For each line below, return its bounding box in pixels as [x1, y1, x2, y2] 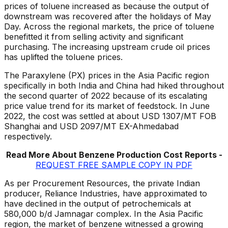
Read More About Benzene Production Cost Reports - [6, 150, 222, 160]
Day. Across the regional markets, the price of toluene [4, 21, 214, 32]
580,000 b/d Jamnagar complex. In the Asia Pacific [4, 209, 203, 219]
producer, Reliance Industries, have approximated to [4, 188, 207, 199]
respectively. [4, 131, 52, 142]
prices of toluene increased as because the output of [4, 1, 209, 12]
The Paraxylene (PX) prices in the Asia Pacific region [4, 70, 209, 81]
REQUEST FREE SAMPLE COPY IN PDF [36, 160, 192, 170]
